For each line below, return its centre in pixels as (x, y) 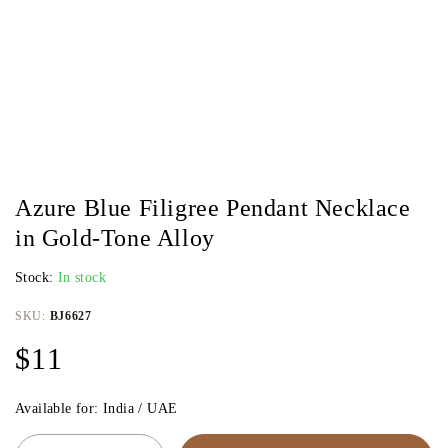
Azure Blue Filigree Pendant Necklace (213, 208)
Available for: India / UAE (96, 408)
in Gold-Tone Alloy (115, 238)
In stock (82, 277)
